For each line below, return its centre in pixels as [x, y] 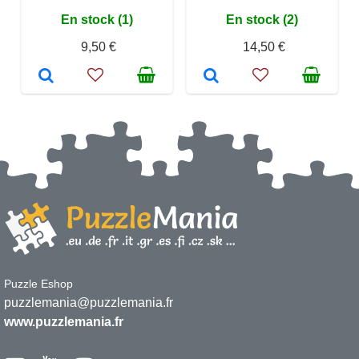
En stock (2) [262, 20]
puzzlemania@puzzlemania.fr [89, 303]
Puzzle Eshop [38, 284]
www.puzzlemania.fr [64, 322]
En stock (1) [97, 20]
